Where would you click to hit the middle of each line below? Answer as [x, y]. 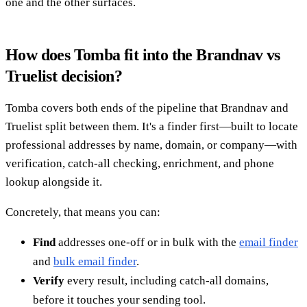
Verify [49, 280]
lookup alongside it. [54, 182]
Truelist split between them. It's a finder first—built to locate [152, 126]
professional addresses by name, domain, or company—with [151, 145]
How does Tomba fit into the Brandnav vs [143, 54]
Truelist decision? [64, 76]
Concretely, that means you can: [83, 212]
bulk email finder [95, 261]
